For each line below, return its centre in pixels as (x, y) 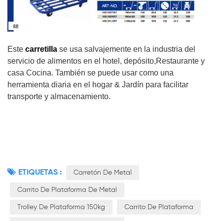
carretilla (41, 49)
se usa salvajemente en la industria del (126, 49)
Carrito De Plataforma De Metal (67, 190)
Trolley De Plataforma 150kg (61, 207)
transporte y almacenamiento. (59, 97)
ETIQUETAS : (40, 173)
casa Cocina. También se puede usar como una (91, 73)
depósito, (139, 61)
